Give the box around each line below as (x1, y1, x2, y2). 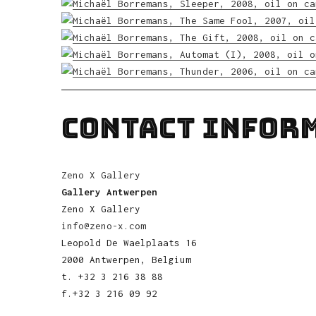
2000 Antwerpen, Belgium (61, 254, 191, 265)
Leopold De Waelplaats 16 (61, 237, 197, 248)
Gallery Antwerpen (61, 186, 157, 197)
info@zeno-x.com (61, 220, 146, 231)
